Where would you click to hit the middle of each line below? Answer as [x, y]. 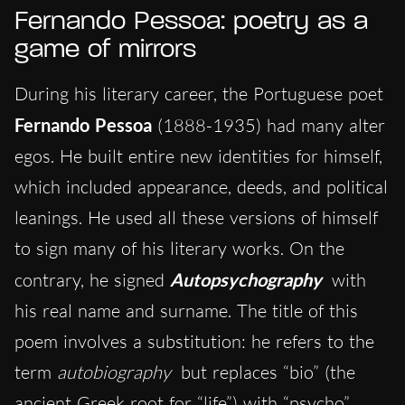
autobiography [114, 372]
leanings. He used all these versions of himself [196, 217]
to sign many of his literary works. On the [179, 248]
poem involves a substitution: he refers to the [194, 341]
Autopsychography [249, 279]
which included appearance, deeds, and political [201, 186]
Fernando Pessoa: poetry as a [191, 22]
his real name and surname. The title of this [186, 310]
